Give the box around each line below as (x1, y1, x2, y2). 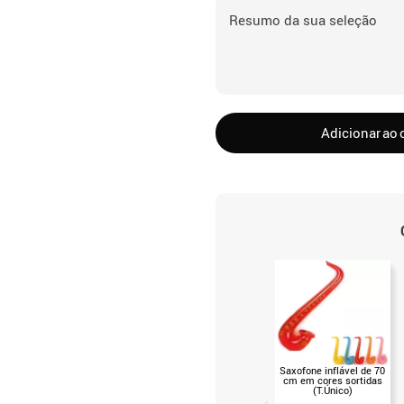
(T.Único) (312, 382, 353, 397)
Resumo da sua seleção (229, 11, 377, 30)
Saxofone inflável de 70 (280, 363, 385, 377)
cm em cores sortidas (282, 372, 382, 387)
